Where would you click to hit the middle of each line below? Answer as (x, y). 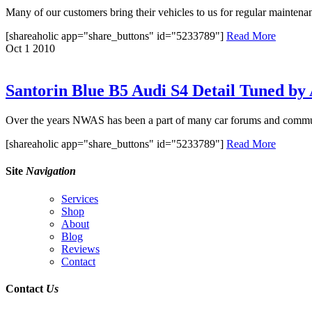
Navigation (51, 171)
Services (80, 198)
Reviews (80, 249)
